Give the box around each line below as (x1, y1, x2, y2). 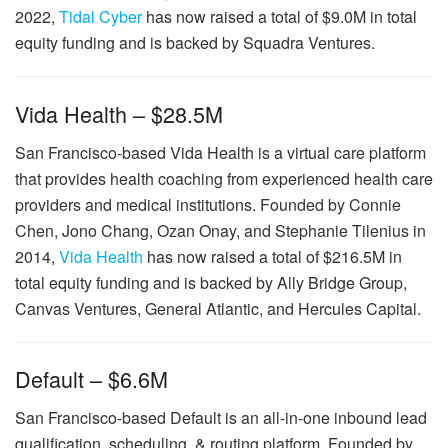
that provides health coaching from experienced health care (15, 166, 433, 190)
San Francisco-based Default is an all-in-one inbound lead (15, 405, 427, 429)
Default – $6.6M (15, 363, 168, 395)
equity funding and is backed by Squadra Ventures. (15, 31, 375, 55)
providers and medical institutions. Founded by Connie (15, 192, 401, 216)
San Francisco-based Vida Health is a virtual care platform (15, 140, 426, 164)
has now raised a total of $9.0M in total (142, 5, 417, 29)
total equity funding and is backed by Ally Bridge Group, (15, 270, 407, 294)
